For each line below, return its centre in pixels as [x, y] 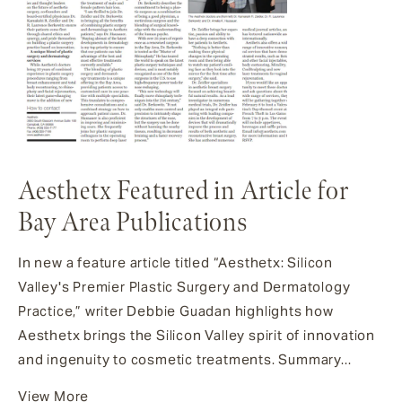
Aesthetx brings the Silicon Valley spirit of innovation [197, 335]
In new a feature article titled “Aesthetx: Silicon [175, 262]
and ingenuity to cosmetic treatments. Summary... [185, 359]
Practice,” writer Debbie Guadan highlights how [176, 310]
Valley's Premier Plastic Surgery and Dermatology [184, 286]
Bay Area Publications [133, 223]
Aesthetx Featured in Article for [184, 191]
